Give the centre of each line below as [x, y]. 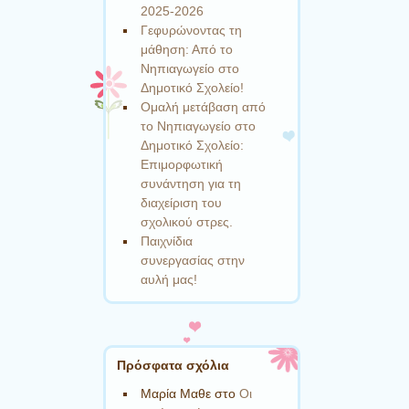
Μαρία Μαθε [176, 393]
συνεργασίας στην [193, 261]
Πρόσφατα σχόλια [173, 365]
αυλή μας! [169, 280]
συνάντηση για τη [191, 184]
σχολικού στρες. [187, 222]
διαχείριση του [182, 203]
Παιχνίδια [167, 241]
